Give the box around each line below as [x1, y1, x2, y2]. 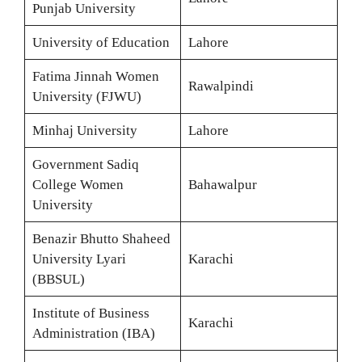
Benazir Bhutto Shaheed [32, 231, 170, 246]
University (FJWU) [32, 89, 141, 104]
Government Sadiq [32, 157, 139, 172]
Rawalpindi [187, 78, 254, 94]
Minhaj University [32, 123, 137, 138]
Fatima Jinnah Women [32, 69, 159, 84]
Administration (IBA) [32, 326, 155, 341]
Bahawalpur [187, 177, 257, 192]
